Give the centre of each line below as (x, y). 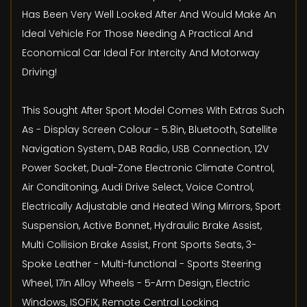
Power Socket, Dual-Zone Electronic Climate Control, (148, 168)
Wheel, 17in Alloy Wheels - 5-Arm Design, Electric (136, 283)
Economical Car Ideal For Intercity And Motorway (141, 53)
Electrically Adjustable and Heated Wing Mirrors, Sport (151, 207)
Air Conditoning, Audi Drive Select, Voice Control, (138, 187)
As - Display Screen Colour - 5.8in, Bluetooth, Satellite (150, 130)
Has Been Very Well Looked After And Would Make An (149, 15)
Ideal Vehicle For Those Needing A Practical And (137, 34)
